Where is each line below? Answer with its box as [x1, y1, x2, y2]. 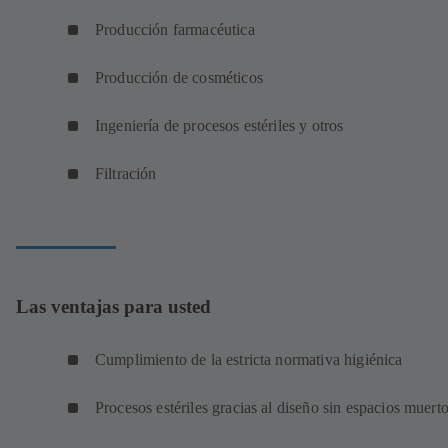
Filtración [95, 164, 157, 182]
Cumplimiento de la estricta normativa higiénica [95, 350, 403, 368]
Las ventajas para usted [16, 296, 211, 318]
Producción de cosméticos [95, 68, 263, 86]
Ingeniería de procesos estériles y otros [95, 116, 344, 134]
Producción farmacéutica [95, 20, 255, 38]
